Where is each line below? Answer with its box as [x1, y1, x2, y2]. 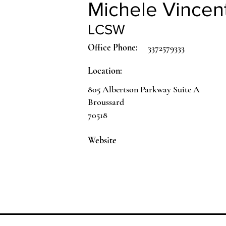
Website [88, 135, 117, 146]
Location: [88, 65, 122, 76]
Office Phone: [88, 42, 138, 53]
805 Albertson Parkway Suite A [88, 84, 200, 95]
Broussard [88, 96, 124, 107]
